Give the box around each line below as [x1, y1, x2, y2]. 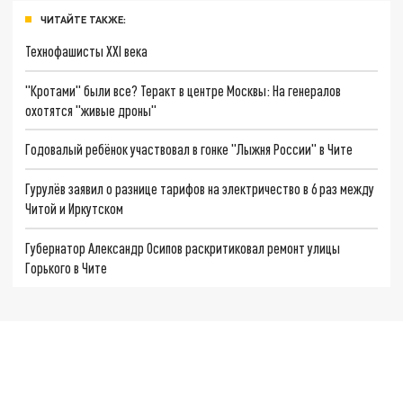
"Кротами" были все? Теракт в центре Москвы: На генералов [25, 81, 342, 99]
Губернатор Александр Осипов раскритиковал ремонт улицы [25, 238, 341, 256]
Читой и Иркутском [25, 200, 124, 217]
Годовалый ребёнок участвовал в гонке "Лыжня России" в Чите [25, 140, 354, 158]
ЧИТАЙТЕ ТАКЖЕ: [40, 13, 126, 26]
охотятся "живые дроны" [25, 101, 157, 119]
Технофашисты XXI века [25, 41, 148, 59]
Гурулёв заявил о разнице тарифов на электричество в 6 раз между [25, 180, 375, 197]
